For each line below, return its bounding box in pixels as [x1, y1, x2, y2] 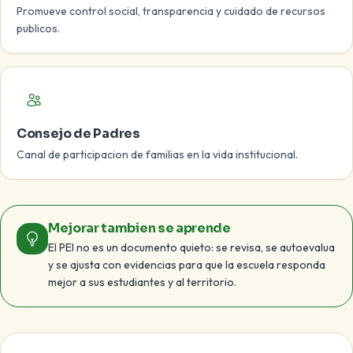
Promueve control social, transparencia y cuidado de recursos [17, 4, 325, 18]
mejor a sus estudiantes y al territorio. [48, 275, 236, 289]
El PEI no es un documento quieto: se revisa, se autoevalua [48, 240, 335, 255]
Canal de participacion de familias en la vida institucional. [17, 147, 298, 162]
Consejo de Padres [17, 125, 140, 142]
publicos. [17, 21, 60, 35]
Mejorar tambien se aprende [48, 220, 231, 236]
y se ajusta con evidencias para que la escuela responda [48, 258, 325, 272]
